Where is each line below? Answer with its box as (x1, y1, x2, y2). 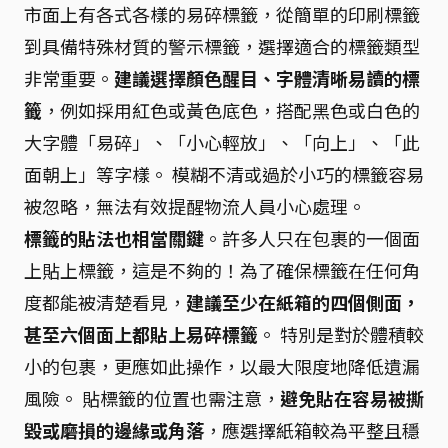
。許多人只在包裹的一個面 (204, 225, 420, 251)
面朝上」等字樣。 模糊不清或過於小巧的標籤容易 (24, 161, 424, 187)
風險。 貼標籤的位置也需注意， (24, 385, 280, 411)
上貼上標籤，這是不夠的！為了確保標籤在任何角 (24, 257, 420, 283)
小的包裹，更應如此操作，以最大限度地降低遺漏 (24, 353, 420, 379)
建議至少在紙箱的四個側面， (186, 289, 420, 315)
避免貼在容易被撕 (280, 385, 424, 411)
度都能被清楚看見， (24, 289, 186, 315)
